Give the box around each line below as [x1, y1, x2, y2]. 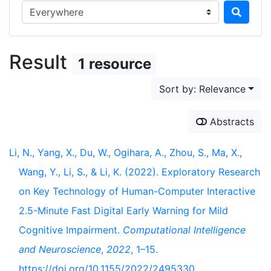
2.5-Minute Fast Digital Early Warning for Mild [19, 204, 228, 217]
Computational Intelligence [123, 224, 246, 236]
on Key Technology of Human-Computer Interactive [19, 185, 255, 197]
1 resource [77, 55, 151, 73]
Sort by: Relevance [159, 83, 246, 95]
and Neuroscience [19, 243, 101, 255]
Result [9, 50, 72, 74]
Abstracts [207, 116, 254, 128]
